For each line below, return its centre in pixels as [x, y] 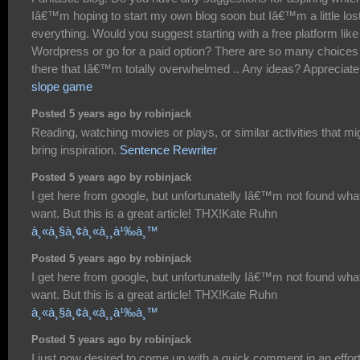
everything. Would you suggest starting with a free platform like [195, 34]
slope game [62, 87]
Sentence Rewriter [168, 150]
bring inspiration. [76, 150]
